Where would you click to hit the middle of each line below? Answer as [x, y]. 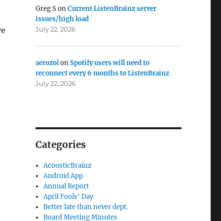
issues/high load [62, 19]
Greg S [46, 9]
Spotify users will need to [110, 63]
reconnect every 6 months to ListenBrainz [102, 73]
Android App [63, 176]
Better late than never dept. [86, 207]
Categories [60, 145]
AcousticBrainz [68, 166]
